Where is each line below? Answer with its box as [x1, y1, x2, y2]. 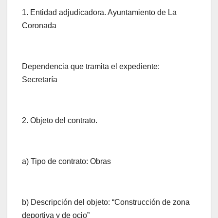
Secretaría [22, 75, 57, 84]
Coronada [22, 21, 56, 30]
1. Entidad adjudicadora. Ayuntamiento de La [22, 8, 177, 17]
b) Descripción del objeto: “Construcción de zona [22, 198, 190, 207]
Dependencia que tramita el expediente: [22, 62, 160, 71]
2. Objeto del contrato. [22, 116, 97, 125]
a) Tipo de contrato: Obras [22, 157, 111, 166]
